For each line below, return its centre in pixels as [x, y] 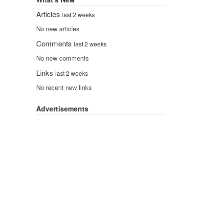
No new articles [58, 29]
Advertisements [62, 108]
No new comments [63, 58]
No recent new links [64, 88]
